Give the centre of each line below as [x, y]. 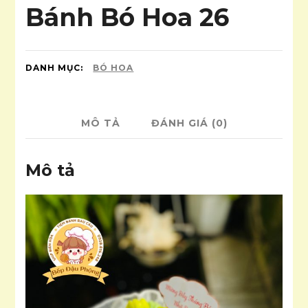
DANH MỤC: [56, 67]
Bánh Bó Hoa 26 [128, 17]
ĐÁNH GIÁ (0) [189, 123]
